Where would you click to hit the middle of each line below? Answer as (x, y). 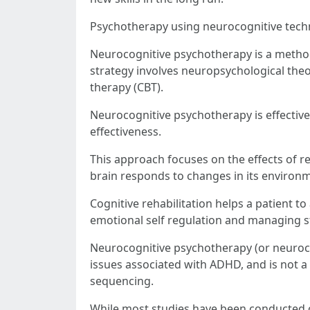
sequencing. (122, 281)
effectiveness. (126, 131)
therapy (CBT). (127, 87)
